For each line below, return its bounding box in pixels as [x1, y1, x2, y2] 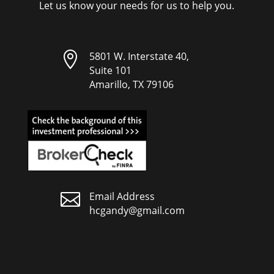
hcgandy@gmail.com [89, 203, 185, 217]
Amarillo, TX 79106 [89, 77, 174, 91]
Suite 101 [89, 63, 131, 77]
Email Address [89, 189, 155, 203]
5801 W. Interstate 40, [89, 49, 189, 63]
